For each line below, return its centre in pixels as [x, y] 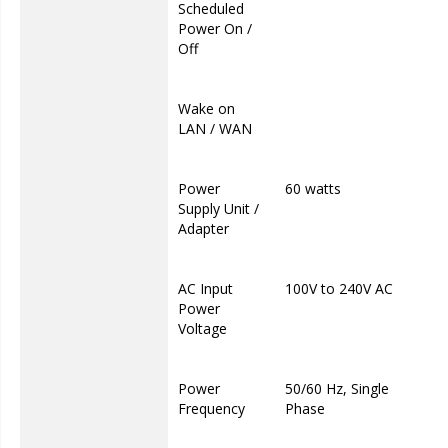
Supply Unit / [218, 208]
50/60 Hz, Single [337, 388]
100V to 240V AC [339, 288]
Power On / [215, 28]
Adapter [203, 228]
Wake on [206, 108]
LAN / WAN [215, 128]
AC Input [205, 288]
